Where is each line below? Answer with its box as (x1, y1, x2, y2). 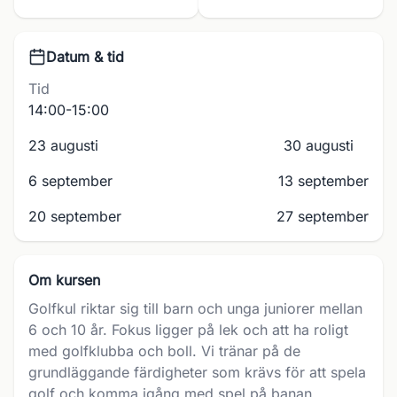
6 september (28, 172, 113, 190)
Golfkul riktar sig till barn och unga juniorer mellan (28, 300, 362, 317)
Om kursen (28, 271, 100, 289)
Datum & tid (46, 48, 124, 66)
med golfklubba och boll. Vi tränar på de (28, 342, 300, 360)
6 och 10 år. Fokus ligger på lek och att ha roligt (28, 321, 348, 339)
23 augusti (28, 136, 98, 154)
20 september (28, 207, 121, 225)
